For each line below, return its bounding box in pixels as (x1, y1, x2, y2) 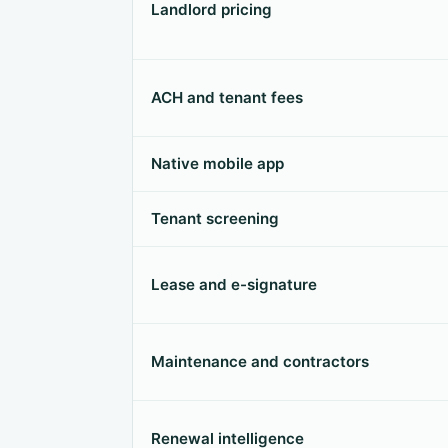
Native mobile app (151, 154, 284, 173)
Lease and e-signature (151, 275, 317, 294)
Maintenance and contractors (151, 352, 369, 371)
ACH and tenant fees (151, 88, 303, 107)
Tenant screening (151, 209, 279, 228)
